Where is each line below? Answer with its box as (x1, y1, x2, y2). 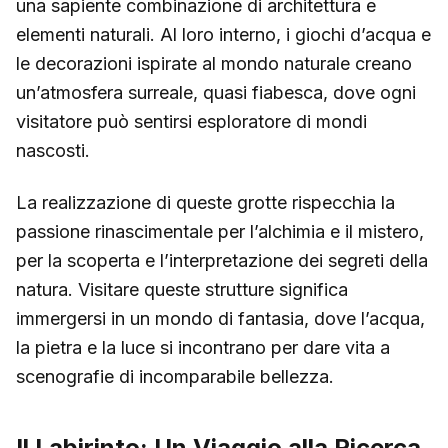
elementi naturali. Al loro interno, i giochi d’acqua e (16, 24, 431, 46)
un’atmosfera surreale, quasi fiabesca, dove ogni (16, 82, 416, 104)
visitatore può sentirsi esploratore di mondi (16, 111, 367, 133)
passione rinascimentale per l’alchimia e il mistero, (16, 220, 424, 242)
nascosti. (16, 140, 90, 162)
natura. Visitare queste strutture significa (16, 278, 348, 300)
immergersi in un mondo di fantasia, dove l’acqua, (16, 307, 425, 329)
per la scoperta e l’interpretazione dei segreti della (16, 249, 428, 271)
